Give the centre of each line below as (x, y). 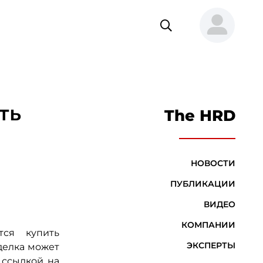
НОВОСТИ (213, 163)
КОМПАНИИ (208, 225)
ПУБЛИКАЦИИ (203, 184)
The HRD (200, 116)
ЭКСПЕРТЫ (211, 246)
